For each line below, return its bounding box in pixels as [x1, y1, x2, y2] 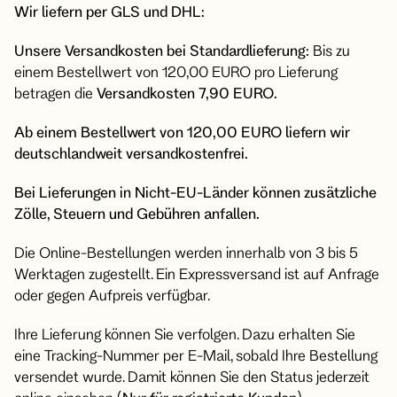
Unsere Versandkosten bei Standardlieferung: [14, 42, 313, 58]
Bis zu [313, 42, 350, 58]
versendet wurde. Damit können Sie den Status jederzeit [14, 368, 370, 385]
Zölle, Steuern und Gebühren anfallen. [14, 205, 260, 222]
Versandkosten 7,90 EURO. [97, 84, 277, 101]
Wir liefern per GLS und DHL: [14, 3, 205, 19]
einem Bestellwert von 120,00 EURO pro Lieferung [14, 63, 338, 80]
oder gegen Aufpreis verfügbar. [14, 286, 210, 303]
